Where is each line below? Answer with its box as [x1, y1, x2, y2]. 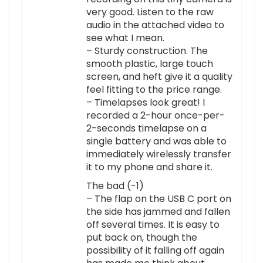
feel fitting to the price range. [86, 83, 222, 97]
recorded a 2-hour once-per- [86, 109, 225, 123]
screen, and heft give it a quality [86, 70, 232, 84]
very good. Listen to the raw [86, 5, 214, 19]
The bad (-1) [86, 179, 144, 193]
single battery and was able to [86, 134, 227, 149]
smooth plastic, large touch [86, 57, 213, 71]
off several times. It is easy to [86, 218, 220, 232]
